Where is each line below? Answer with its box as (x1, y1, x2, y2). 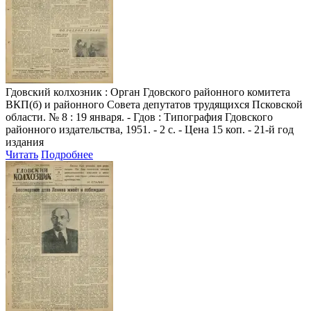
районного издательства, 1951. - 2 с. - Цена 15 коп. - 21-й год (6, 123, 294, 135)
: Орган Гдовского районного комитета (102, 85, 290, 98)
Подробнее (41, 148, 93, 160)
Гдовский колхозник (6, 85, 102, 98)
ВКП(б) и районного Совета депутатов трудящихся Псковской (6, 98, 303, 110)
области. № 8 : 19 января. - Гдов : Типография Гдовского (6, 110, 273, 123)
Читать (6, 148, 38, 160)
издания (6, 135, 44, 148)
